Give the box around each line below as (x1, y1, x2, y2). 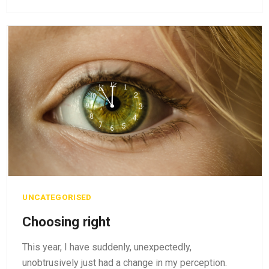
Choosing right (22, 213, 111, 229)
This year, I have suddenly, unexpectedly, (22, 241, 192, 253)
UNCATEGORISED (22, 192, 92, 202)
